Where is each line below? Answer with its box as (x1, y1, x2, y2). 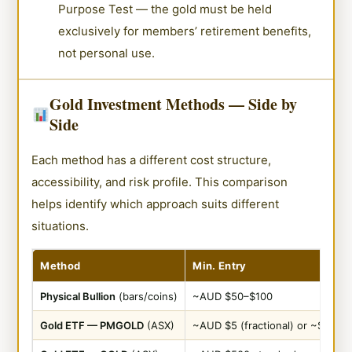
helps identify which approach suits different (31, 196, 280, 211)
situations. (31, 218, 90, 233)
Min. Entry (192, 258, 247, 272)
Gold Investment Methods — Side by (49, 92, 298, 115)
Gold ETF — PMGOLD (40, 318, 145, 332)
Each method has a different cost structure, (31, 152, 272, 167)
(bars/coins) (115, 289, 178, 302)
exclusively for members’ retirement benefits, (58, 23, 312, 38)
